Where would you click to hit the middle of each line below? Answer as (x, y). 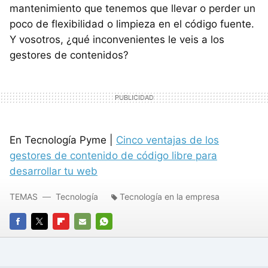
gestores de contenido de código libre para (113, 155)
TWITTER (49, 238)
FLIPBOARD (74, 238)
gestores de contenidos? (69, 55)
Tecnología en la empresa (170, 196)
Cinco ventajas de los (167, 140)
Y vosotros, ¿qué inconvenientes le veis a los (117, 39)
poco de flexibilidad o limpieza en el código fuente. (132, 24)
